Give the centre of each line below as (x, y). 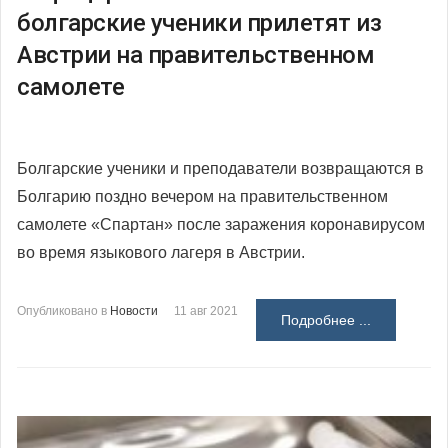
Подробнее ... (326, 319)
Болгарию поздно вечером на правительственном (202, 196)
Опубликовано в (62, 310)
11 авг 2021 (206, 310)
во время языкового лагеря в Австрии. (161, 252)
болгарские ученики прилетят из (199, 22)
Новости (134, 310)
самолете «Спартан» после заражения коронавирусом (221, 224)
